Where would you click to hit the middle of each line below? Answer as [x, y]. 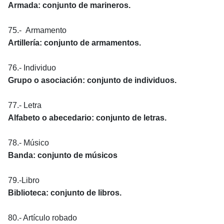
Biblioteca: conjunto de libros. [65, 192]
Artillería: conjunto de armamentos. [74, 42]
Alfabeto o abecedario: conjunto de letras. [87, 117]
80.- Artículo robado [42, 217]
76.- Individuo [32, 67]
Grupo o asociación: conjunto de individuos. [92, 80]
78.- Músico [28, 142]
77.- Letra [25, 105]
